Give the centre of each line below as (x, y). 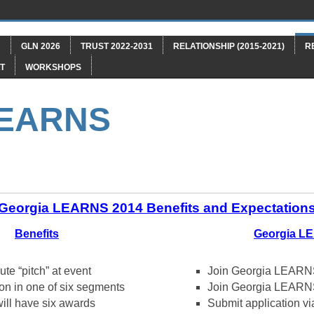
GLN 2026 (41, 46)
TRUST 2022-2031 (117, 46)
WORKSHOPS (53, 67)
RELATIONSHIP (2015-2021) (229, 46)
